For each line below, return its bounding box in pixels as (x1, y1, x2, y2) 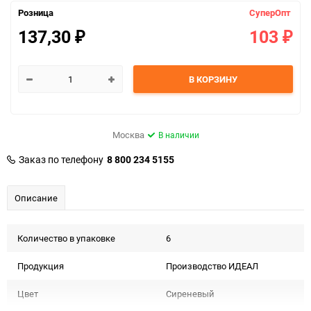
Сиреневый (166, 287, 215, 301)
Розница (18, 6, 53, 19)
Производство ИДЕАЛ (166, 260, 258, 273)
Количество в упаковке (17, 232, 115, 245)
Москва (112, 128, 144, 142)
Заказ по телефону (19, 153, 103, 167)
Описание (15, 192, 58, 205)
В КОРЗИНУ (188, 73, 237, 86)
